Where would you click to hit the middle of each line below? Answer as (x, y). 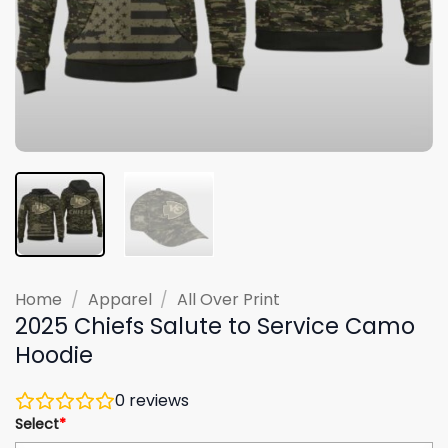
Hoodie (54, 354)
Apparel (119, 299)
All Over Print (229, 299)
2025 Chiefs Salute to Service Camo (215, 325)
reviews (157, 400)
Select (37, 423)
